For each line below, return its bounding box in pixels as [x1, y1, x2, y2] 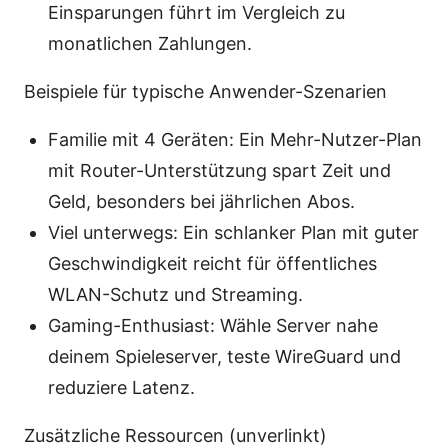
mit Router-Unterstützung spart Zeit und [48, 160, 391, 182]
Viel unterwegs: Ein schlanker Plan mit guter [48, 222, 419, 244]
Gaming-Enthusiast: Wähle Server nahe [48, 315, 378, 337]
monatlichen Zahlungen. [48, 33, 252, 55]
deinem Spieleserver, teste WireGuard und [48, 346, 401, 368]
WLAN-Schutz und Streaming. [48, 284, 303, 306]
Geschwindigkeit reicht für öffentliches [48, 253, 377, 275]
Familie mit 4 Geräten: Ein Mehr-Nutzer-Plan [48, 129, 422, 151]
